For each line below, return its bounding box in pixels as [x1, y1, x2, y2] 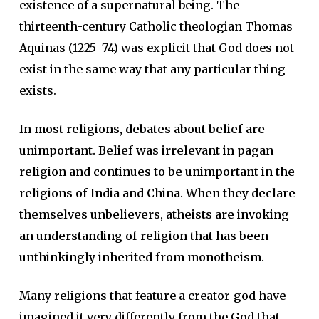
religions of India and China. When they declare [19, 186, 296, 200]
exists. [19, 83, 56, 98]
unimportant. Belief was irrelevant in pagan [19, 143, 273, 157]
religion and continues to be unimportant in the [19, 164, 295, 179]
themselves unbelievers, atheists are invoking [19, 207, 289, 221]
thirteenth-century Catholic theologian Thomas [19, 19, 293, 33]
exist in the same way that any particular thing [19, 62, 286, 76]
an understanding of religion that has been [19, 229, 268, 243]
